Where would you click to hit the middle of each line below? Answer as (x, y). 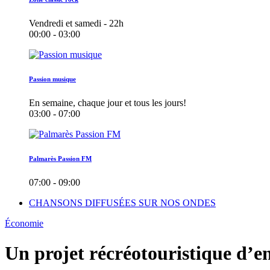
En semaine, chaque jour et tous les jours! (108, 103)
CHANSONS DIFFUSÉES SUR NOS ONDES (122, 203)
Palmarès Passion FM (60, 159)
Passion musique (52, 79)
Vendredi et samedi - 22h (76, 24)
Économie (24, 224)
